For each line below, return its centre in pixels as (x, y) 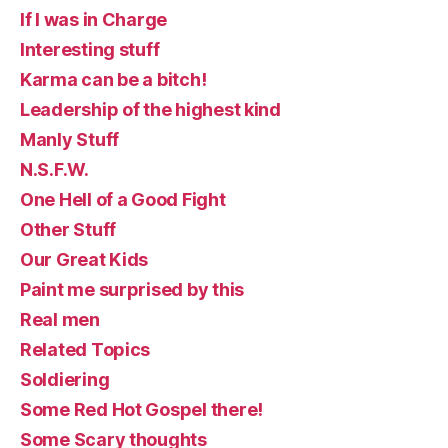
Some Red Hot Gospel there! (141, 410)
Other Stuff (68, 230)
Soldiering (65, 380)
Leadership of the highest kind (150, 110)
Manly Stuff (70, 140)
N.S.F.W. (54, 170)
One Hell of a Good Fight (123, 200)
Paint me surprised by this (132, 290)
